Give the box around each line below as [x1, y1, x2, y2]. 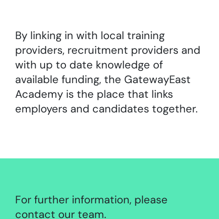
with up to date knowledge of [15, 57, 163, 72]
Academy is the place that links [15, 87, 174, 101]
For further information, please [15, 192, 168, 207]
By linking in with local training [15, 28, 165, 43]
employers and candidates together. [15, 101, 198, 116]
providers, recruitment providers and [15, 43, 201, 57]
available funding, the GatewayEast [15, 72, 191, 87]
